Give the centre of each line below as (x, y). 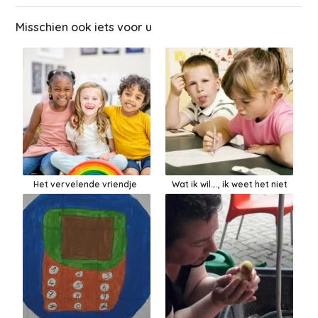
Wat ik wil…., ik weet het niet (229, 184)
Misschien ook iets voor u (84, 27)
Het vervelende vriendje (87, 184)
